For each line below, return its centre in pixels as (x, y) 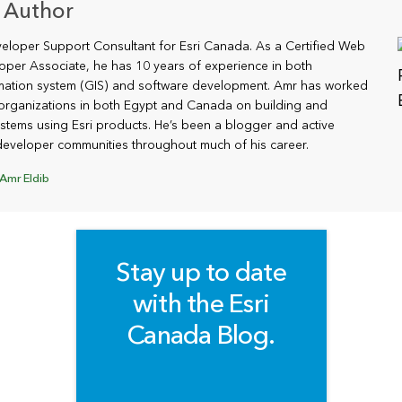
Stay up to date (201, 275)
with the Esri (201, 306)
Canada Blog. (201, 337)
